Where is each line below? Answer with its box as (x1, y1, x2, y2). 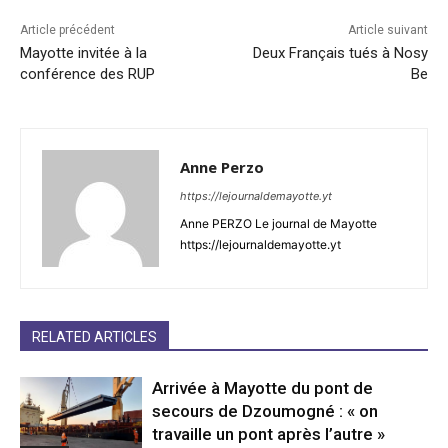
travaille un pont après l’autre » (152, 424, 386, 445)
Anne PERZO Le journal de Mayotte (180, 216, 377, 232)
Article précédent (20, 23, 115, 38)
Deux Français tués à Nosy (252, 44, 428, 63)
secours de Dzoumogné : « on (152, 401, 379, 422)
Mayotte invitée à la (20, 44, 147, 63)
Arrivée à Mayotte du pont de (152, 378, 374, 399)
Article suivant (347, 23, 428, 38)
